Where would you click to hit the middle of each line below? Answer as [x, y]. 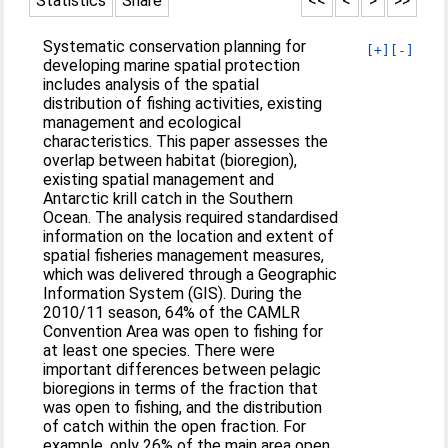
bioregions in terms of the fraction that [181, 388]
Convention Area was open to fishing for [183, 331]
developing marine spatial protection [172, 65]
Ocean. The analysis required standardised [191, 217]
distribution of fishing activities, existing [183, 103]
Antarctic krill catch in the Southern [168, 198]
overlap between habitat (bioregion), [170, 160]
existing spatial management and [159, 179]
